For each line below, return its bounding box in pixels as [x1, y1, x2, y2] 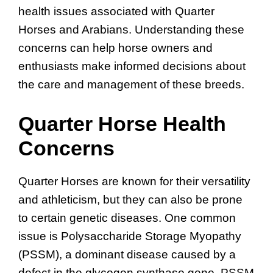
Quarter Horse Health [18, 112, 226, 135]
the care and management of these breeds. [18, 78, 244, 91]
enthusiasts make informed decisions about [18, 60, 246, 73]
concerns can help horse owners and [18, 41, 213, 55]
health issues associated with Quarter [18, 5, 214, 18]
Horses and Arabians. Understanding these [18, 23, 244, 37]
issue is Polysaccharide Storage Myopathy [18, 229, 241, 243]
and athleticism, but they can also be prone [18, 193, 243, 206]
